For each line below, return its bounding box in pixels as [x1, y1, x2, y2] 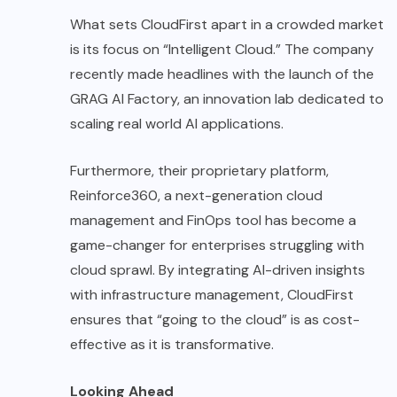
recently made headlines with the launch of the [70, 65, 374, 84]
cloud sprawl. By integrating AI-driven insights [70, 261, 365, 280]
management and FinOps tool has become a [70, 211, 356, 230]
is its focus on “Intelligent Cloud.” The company [70, 40, 374, 59]
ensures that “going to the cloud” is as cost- [70, 310, 360, 330]
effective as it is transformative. [70, 335, 274, 354]
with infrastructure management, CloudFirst [70, 285, 354, 305]
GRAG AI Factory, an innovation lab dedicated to [70, 90, 384, 109]
